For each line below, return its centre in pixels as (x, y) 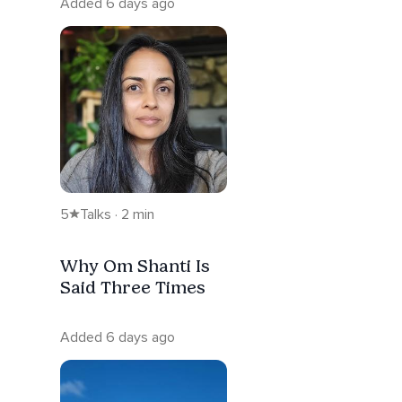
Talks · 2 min (117, 214)
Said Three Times (133, 287)
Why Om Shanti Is (135, 265)
